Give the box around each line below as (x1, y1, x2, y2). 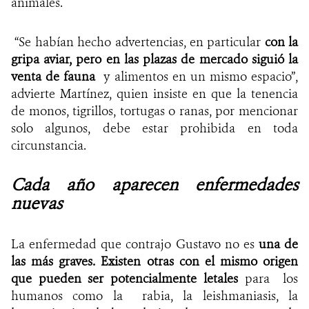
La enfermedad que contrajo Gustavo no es (11, 236, 259, 253)
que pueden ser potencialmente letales (11, 270, 238, 288)
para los (237, 270, 299, 288)
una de (258, 236, 298, 253)
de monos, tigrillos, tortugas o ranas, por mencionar (11, 103, 298, 120)
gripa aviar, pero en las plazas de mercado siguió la (11, 51, 298, 68)
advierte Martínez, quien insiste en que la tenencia (11, 86, 298, 103)
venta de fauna (11, 68, 96, 86)
